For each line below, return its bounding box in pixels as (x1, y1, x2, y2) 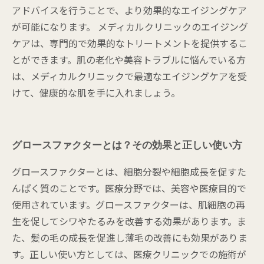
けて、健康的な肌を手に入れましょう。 (12, 85, 180, 100)
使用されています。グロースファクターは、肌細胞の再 (12, 197, 245, 212)
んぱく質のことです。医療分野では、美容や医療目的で (12, 181, 246, 195)
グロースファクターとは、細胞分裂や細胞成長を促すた (12, 164, 246, 179)
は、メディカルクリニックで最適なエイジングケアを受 (12, 69, 247, 83)
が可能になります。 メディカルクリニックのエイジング (12, 19, 248, 34)
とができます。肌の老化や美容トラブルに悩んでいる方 (12, 52, 246, 67)
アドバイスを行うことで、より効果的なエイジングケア (12, 3, 247, 17)
